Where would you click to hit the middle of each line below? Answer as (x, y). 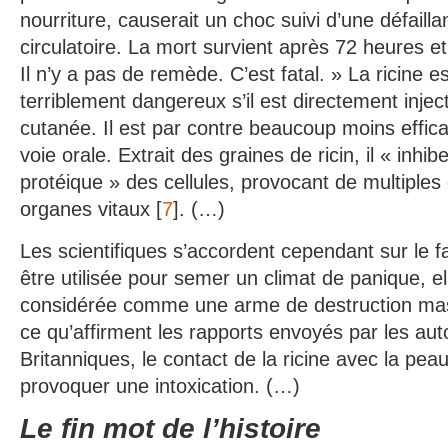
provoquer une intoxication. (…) (160, 386)
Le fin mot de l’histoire (170, 428)
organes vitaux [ (91, 209)
